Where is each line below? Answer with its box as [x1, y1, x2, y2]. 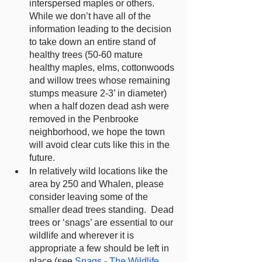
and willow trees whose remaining [29, 75, 173, 85]
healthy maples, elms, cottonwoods [29, 63, 177, 73]
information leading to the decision [29, 24, 174, 34]
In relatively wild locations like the [29, 166, 170, 176]
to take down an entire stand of [29, 37, 158, 47]
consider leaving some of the [29, 192, 150, 202]
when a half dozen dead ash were [29, 101, 171, 111]
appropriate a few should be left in [29, 243, 171, 253]
